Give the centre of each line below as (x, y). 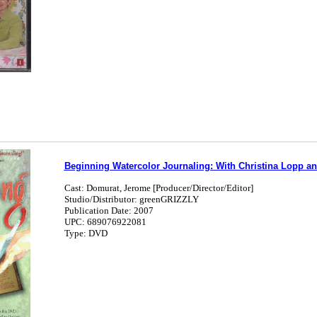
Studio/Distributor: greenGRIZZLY (131, 199)
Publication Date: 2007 (109, 211)
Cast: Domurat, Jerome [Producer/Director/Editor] (158, 188)
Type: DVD (86, 233)
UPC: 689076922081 (105, 222)
